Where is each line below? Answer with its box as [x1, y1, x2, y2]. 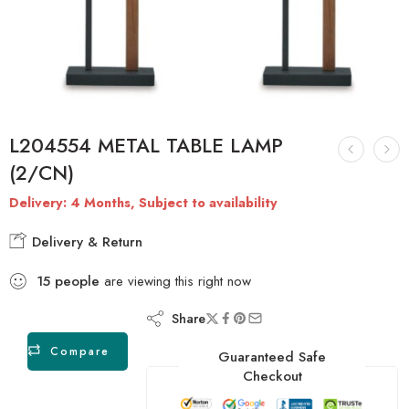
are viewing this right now [100, 270, 251, 291]
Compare [50, 342, 110, 360]
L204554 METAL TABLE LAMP [9, 131, 283, 160]
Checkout [242, 365, 302, 386]
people [55, 270, 100, 291]
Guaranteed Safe [218, 346, 326, 367]
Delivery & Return [27, 231, 142, 252]
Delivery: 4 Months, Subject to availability [9, 192, 278, 212]
